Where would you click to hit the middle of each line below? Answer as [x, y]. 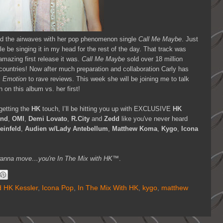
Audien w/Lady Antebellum [66, 128]
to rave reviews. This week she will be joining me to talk [108, 79]
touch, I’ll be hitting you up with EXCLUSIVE [107, 109]
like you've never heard [154, 118]
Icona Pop [58, 188]
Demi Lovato [48, 118]
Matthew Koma [135, 128]
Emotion [14, 79]
